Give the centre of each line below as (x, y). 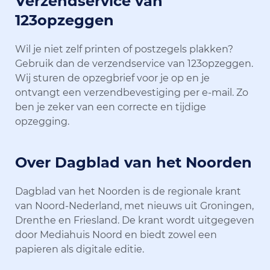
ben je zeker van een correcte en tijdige (111, 107)
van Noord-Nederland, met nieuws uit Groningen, (134, 206)
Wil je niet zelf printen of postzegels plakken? (124, 49)
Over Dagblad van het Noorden (133, 162)
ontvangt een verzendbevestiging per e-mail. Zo (132, 92)
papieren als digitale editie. (80, 249)
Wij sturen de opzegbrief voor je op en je (112, 78)
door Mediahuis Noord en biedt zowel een (116, 234)
